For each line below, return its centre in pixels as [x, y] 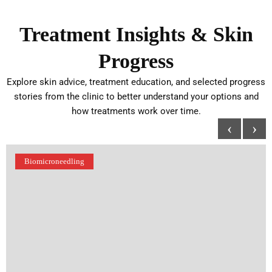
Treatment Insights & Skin [136, 34]
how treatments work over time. [136, 111]
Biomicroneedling [54, 161]
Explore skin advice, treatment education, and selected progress [136, 82]
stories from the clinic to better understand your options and [136, 96]
